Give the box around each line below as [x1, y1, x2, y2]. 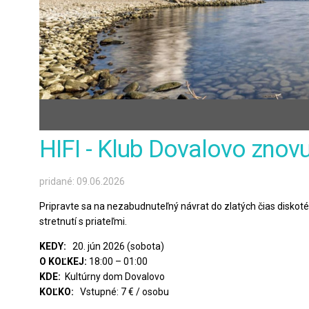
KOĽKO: [39, 286, 74, 297]
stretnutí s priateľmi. [39, 215, 127, 227]
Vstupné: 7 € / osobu [74, 286, 169, 297]
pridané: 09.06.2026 [39, 175, 125, 187]
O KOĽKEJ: [39, 255, 87, 267]
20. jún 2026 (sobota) [72, 240, 164, 252]
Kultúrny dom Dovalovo [61, 270, 167, 282]
